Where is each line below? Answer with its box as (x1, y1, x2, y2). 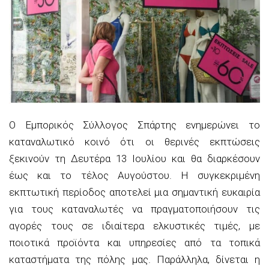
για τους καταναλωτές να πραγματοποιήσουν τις (9, 202, 260, 215)
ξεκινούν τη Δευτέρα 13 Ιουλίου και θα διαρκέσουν (9, 152, 260, 165)
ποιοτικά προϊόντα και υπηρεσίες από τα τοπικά (9, 236, 260, 249)
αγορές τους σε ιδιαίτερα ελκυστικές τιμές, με (9, 219, 260, 232)
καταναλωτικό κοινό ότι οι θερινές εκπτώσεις (9, 135, 260, 148)
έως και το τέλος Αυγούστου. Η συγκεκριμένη (9, 169, 260, 181)
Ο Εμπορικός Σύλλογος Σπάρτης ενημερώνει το (9, 118, 260, 131)
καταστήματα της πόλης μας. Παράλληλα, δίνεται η (9, 253, 260, 265)
